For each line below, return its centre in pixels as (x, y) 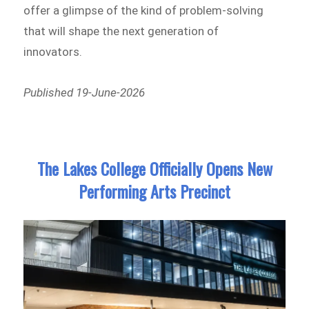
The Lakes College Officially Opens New (154, 168)
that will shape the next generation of (121, 31)
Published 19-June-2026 (84, 93)
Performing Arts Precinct (154, 191)
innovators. (53, 51)
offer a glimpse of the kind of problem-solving (144, 10)
